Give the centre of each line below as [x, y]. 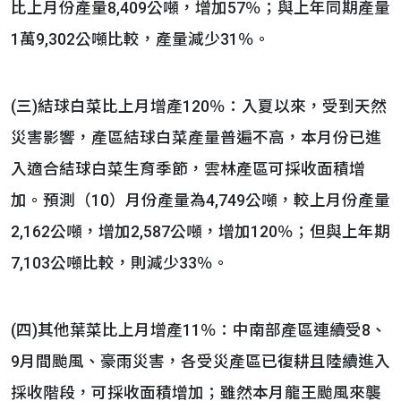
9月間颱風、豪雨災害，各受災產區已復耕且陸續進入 [200, 362]
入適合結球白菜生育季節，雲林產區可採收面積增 [188, 169]
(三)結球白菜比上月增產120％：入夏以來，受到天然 [199, 107]
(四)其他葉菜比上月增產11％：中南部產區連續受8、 [199, 330]
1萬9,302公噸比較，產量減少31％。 [141, 39]
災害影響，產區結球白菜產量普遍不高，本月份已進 [196, 138]
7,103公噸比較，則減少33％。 [120, 263]
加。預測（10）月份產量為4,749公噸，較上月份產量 [200, 200]
